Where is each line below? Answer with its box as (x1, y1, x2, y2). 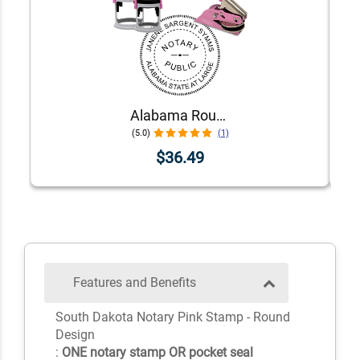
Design (55, 327, 95, 343)
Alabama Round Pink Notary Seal (215, 106, 226, 124)
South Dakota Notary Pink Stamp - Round (55, 309, 290, 325)
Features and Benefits (73, 275, 196, 291)
